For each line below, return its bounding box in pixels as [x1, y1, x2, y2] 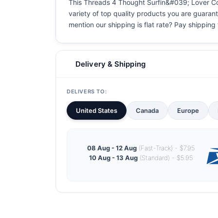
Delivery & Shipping [75, 59, 145, 69]
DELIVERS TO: [67, 88, 107, 95]
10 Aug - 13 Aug [89, 153, 138, 162]
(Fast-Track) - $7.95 [137, 144, 195, 152]
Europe [177, 107, 199, 114]
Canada [136, 107, 159, 114]
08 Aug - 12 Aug [87, 144, 137, 152]
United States [76, 107, 117, 114]
